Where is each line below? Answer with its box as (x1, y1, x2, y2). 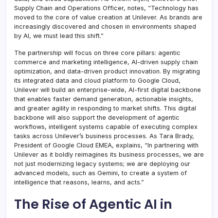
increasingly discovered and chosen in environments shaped (14, 22, 196, 30)
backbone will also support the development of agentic (14, 113, 180, 121)
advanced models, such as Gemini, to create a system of (14, 169, 187, 177)
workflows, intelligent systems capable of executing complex (14, 123, 198, 130)
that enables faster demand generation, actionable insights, (14, 95, 193, 103)
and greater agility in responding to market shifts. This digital (14, 104, 196, 112)
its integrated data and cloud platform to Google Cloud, (14, 76, 181, 84)
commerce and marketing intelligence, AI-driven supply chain (14, 58, 198, 66)
